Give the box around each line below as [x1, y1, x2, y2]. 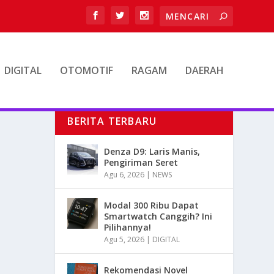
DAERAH [185, 64, 224, 77]
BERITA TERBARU [67, 114, 157, 128]
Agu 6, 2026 [104, 169, 145, 180]
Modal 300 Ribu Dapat [104, 199, 199, 212]
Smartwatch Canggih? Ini [104, 210, 213, 223]
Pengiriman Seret [104, 157, 179, 169]
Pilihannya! [104, 221, 152, 234]
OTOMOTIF [59, 64, 113, 77]
